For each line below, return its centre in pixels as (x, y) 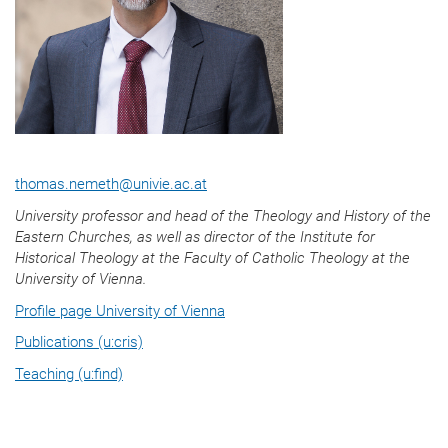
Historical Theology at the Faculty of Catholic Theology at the (212, 257)
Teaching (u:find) (69, 373)
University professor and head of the (134, 215)
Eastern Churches (72, 236)
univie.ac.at (170, 184)
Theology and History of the (342, 215)
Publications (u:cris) (79, 342)
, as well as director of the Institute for (252, 236)
